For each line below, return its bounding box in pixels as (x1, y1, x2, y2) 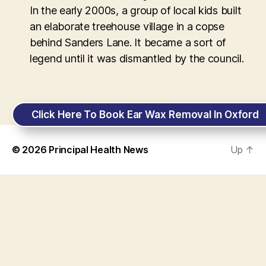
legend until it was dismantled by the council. (30, 52, 244, 65)
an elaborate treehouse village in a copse (30, 20, 224, 33)
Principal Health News (49, 144, 148, 156)
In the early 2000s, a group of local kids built (30, 4, 242, 17)
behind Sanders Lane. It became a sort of (30, 36, 226, 49)
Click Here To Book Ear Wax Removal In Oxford (31, 108, 259, 121)
